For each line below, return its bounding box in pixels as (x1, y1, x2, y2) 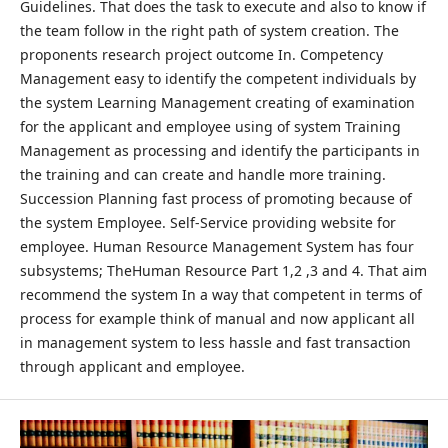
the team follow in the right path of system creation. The (19, 20, 399, 40)
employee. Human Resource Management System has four (19, 236, 414, 256)
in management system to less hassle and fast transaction (19, 332, 411, 352)
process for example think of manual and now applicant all (19, 308, 415, 328)
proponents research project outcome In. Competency (19, 44, 383, 64)
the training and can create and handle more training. (19, 164, 386, 184)
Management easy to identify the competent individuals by (19, 68, 416, 88)
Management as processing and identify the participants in (19, 140, 420, 160)
